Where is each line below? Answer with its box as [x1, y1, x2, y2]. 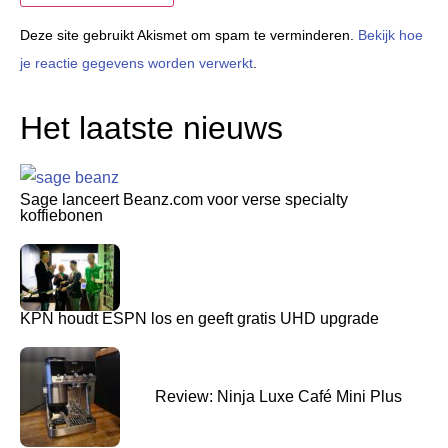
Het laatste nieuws [20, 109, 283, 146]
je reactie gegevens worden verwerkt [20, 55, 253, 72]
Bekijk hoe [358, 27, 423, 44]
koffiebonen [20, 207, 103, 225]
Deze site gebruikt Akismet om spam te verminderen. [20, 27, 358, 44]
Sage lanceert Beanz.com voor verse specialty [20, 191, 348, 209]
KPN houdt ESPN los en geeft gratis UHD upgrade [20, 310, 379, 328]
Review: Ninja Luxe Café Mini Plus [154, 388, 402, 406]
